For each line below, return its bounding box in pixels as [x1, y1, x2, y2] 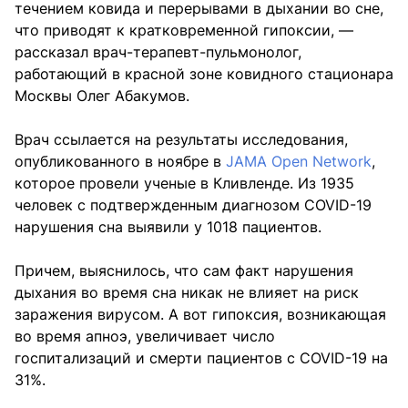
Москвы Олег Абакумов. [15, 86, 189, 105]
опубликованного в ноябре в [15, 151, 221, 170]
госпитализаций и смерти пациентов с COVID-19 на [15, 348, 388, 367]
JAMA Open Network [221, 151, 372, 170]
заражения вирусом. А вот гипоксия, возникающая [15, 304, 386, 323]
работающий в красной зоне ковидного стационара [15, 64, 393, 83]
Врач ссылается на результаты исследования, [15, 129, 348, 148]
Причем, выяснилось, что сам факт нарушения [15, 260, 353, 280]
